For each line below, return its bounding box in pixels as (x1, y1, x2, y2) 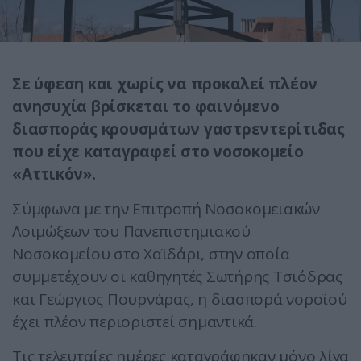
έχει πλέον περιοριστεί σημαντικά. (12, 311, 257, 333)
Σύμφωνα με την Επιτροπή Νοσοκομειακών (12, 198, 320, 220)
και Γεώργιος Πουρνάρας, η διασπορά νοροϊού (12, 288, 347, 310)
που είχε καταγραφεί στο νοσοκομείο (12, 141, 304, 163)
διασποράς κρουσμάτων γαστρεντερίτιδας (12, 118, 345, 140)
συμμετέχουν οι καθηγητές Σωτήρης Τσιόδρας (12, 266, 342, 288)
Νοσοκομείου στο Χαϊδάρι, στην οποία (12, 243, 290, 265)
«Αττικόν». (12, 164, 96, 185)
